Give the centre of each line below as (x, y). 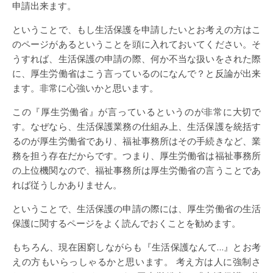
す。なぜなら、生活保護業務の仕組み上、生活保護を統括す (136, 126)
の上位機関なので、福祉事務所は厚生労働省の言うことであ (136, 170)
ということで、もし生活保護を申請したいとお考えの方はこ (136, 29)
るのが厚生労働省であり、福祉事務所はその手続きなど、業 (136, 140)
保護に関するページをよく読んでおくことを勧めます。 (126, 223)
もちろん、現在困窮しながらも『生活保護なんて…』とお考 (136, 246)
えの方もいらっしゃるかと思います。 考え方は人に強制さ (136, 261)
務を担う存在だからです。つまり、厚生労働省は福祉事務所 (136, 155)
